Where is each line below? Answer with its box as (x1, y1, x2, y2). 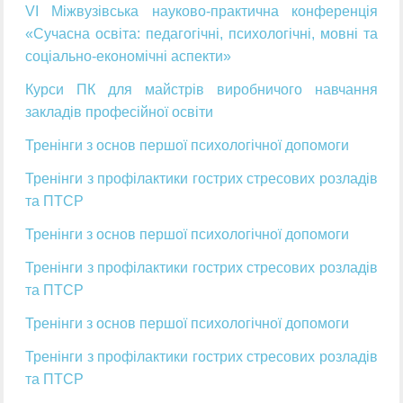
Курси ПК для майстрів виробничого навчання (25, 82, 378, 98)
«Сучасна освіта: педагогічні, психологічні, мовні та (25, 26, 378, 42)
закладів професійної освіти (25, 104, 214, 121)
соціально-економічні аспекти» (25, 49, 232, 65)
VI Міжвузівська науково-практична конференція (25, 4, 378, 20)
